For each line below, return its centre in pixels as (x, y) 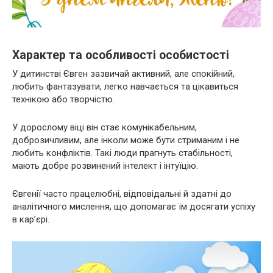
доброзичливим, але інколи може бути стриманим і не (126, 140)
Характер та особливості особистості (121, 55)
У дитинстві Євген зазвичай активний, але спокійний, (123, 73)
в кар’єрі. (31, 219)
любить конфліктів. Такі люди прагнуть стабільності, (122, 153)
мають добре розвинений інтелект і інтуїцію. (105, 165)
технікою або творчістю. (63, 99)
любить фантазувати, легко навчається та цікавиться (125, 86)
